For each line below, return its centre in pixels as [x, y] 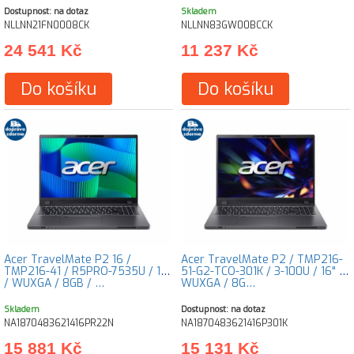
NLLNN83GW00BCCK [227, 25]
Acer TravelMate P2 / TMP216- [262, 260]
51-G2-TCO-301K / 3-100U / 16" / [262, 271]
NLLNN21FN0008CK [47, 25]
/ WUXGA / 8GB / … [54, 283]
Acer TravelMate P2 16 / [68, 260]
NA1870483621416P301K [234, 323]
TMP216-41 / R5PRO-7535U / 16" [88, 271]
